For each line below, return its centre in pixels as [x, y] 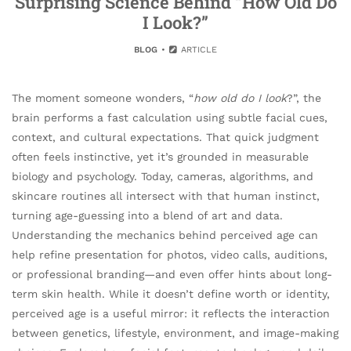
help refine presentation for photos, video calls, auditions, [170, 255]
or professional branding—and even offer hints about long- [172, 274]
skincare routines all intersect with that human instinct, [166, 196]
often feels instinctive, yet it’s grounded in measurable [160, 157]
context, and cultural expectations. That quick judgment [165, 137]
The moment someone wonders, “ [103, 98]
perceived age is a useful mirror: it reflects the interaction [171, 313]
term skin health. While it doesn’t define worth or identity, [171, 294]
